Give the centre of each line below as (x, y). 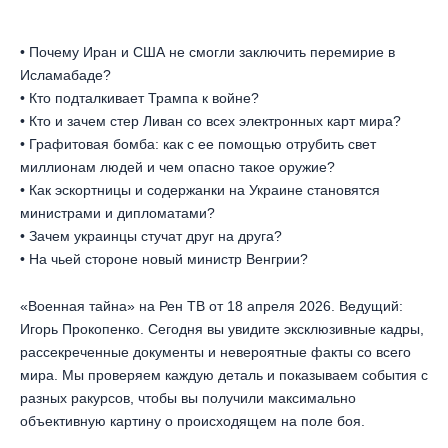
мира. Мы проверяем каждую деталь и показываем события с (224, 374)
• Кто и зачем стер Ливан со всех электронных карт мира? (210, 121)
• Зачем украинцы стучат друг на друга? (151, 236)
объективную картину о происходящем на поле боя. (192, 420)
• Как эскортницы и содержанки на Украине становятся (200, 190)
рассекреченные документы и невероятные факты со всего (215, 351)
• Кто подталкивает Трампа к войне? (139, 98)
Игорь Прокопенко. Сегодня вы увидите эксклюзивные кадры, (222, 328)
